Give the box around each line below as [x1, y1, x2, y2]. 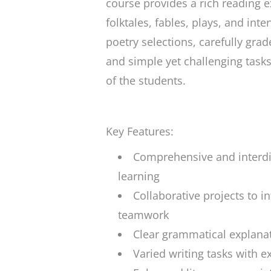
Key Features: [105, 124, 174, 139]
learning [117, 169, 160, 183]
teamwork [117, 207, 169, 222]
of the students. [105, 73, 186, 88]
